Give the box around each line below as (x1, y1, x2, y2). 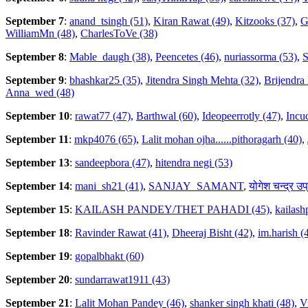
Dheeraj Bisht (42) (172, 227, 252, 239)
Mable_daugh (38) (69, 51, 150, 63)
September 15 (5, 203, 69, 216)
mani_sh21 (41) (75, 180, 143, 192)
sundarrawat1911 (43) (75, 274, 170, 286)
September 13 (5, 157, 69, 169)
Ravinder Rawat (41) (75, 227, 166, 239)
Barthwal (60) (136, 110, 197, 122)
